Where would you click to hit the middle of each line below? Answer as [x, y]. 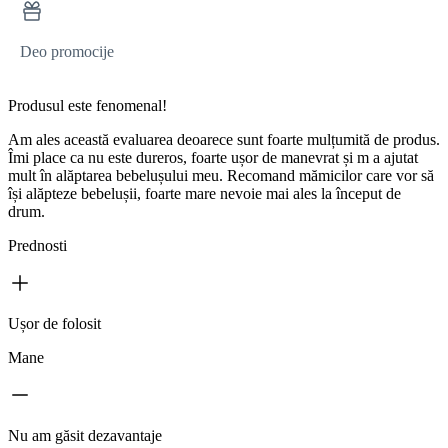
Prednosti [37, 246]
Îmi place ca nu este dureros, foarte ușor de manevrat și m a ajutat [213, 158]
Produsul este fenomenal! [87, 106]
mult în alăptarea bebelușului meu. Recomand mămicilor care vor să [221, 176]
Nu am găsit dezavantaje [85, 436]
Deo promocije [67, 52]
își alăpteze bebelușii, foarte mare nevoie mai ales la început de [204, 194]
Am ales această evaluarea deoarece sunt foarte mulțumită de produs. [224, 140]
